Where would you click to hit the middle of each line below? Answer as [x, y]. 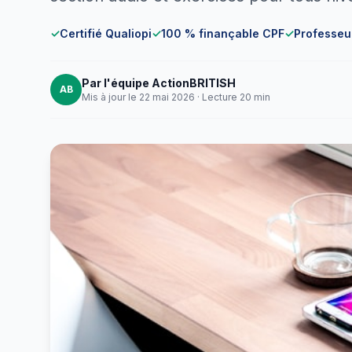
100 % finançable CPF [223, 33]
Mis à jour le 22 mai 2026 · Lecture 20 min [176, 97]
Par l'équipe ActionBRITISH [159, 83]
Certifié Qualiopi [106, 33]
